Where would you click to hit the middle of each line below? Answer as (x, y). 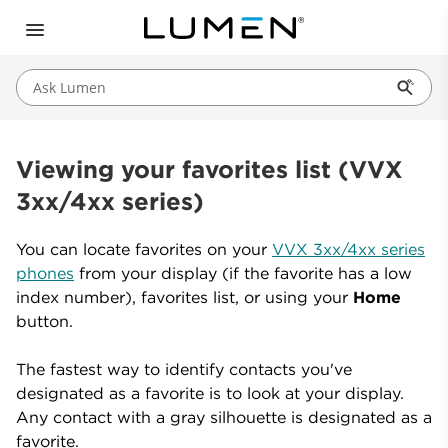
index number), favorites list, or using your (184, 297)
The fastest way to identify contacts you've (184, 369)
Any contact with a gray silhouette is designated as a (224, 417)
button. (44, 321)
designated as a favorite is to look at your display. (210, 393)
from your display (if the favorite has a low (243, 273)
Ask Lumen (69, 87)
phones (45, 273)
